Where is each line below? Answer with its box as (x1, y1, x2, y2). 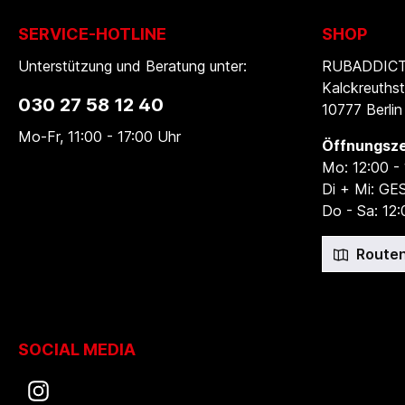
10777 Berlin (322, 100, 402, 118)
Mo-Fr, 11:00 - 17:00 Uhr (18, 127, 181, 146)
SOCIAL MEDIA (18, 340, 136, 359)
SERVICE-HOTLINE (18, 24, 166, 43)
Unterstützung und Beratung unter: (18, 57, 247, 75)
